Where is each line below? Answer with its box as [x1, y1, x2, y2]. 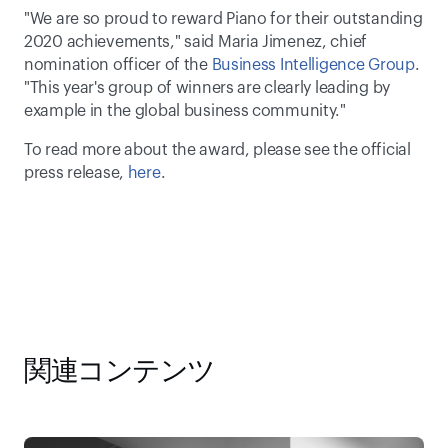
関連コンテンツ [24, 357, 215, 385]
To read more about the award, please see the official [24, 142, 411, 158]
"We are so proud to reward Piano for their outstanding [24, 11, 423, 27]
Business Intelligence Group [211, 57, 415, 73]
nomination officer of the [24, 57, 212, 73]
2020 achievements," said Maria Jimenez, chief [24, 34, 368, 50]
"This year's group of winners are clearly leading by [24, 80, 391, 96]
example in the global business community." [24, 103, 346, 119]
